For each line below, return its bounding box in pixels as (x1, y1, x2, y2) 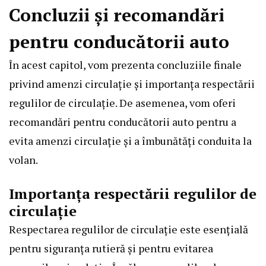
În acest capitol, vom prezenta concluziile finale (9, 58, 242, 72)
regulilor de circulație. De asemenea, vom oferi (9, 96, 236, 110)
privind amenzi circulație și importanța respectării (9, 77, 255, 91)
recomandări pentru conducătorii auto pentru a (9, 115, 236, 129)
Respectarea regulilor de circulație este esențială (9, 222, 248, 237)
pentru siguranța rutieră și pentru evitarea (9, 241, 213, 256)
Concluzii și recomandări (9, 3, 224, 27)
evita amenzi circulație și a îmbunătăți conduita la (9, 134, 252, 148)
